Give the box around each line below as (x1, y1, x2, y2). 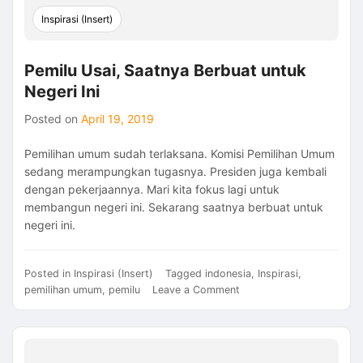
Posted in (24, 267, 74, 280)
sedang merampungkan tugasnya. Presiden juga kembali (24, 164, 327, 179)
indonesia (205, 267, 251, 280)
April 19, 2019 (81, 112, 154, 126)
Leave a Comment (152, 284, 240, 297)
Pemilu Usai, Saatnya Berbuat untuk (24, 61, 306, 81)
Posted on (24, 112, 81, 126)
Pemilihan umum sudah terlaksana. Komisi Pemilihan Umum (24, 147, 335, 161)
